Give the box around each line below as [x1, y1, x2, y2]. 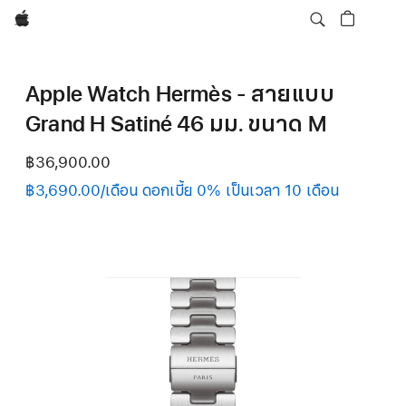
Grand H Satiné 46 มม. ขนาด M [25, 108, 327, 140]
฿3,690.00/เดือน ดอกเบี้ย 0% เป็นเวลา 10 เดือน [25, 179, 339, 202]
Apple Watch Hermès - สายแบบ [25, 78, 334, 111]
